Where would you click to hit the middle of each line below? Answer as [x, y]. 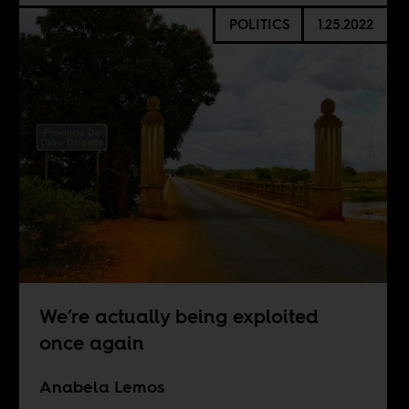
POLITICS [259, 24]
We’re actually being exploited [178, 316]
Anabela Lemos [101, 386]
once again [91, 342]
